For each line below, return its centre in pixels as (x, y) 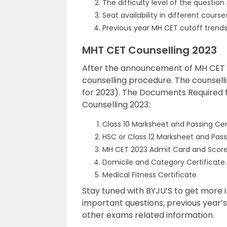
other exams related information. (148, 215)
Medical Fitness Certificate (149, 175)
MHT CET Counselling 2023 (149, 50)
